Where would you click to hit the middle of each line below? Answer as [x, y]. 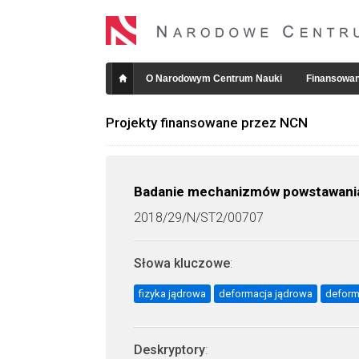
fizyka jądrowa [172, 294]
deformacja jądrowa [266, 294]
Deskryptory [169, 350]
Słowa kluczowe [182, 263]
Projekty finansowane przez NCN [207, 123]
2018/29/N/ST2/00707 [199, 218]
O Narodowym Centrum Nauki [214, 79]
